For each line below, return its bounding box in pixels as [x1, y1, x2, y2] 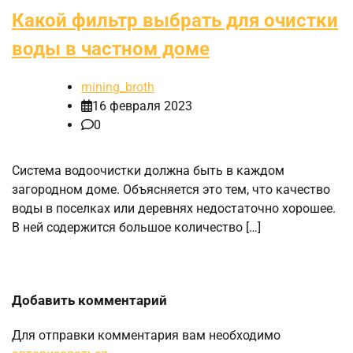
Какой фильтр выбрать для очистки [12, 9, 338, 32]
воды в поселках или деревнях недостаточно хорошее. [12, 201, 336, 217]
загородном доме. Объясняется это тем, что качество [12, 182, 330, 198]
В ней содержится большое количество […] [12, 220, 261, 236]
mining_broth [81, 80, 154, 95]
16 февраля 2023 [92, 98, 192, 114]
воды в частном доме [12, 37, 210, 60]
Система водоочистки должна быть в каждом [12, 163, 284, 179]
